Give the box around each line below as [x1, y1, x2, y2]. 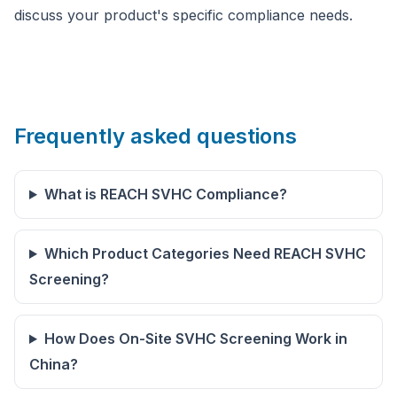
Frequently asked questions [14, 123, 297, 149]
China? [29, 355, 78, 373]
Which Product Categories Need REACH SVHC [43, 245, 366, 262]
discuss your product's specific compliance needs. [14, 6, 353, 24]
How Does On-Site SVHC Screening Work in [43, 330, 347, 347]
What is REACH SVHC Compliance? [43, 185, 287, 203]
